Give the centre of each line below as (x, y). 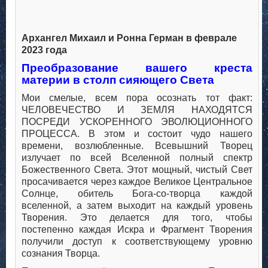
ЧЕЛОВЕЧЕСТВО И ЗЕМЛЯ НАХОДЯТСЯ (137, 110)
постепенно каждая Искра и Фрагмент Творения (137, 230)
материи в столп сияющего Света (118, 80)
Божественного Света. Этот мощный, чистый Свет (137, 170)
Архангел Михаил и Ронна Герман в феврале (129, 38)
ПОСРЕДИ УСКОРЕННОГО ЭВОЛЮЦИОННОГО (137, 122)
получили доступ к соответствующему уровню (137, 242)
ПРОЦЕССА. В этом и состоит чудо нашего (137, 134)
